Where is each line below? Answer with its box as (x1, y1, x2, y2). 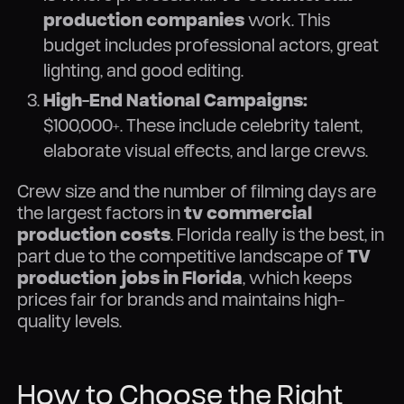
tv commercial (184, 201, 313, 225)
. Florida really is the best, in (170, 223, 385, 246)
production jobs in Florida (17, 266, 243, 289)
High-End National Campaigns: (42, 88, 308, 112)
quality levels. (17, 309, 123, 333)
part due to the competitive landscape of (17, 244, 348, 268)
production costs (17, 223, 171, 246)
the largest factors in (17, 201, 185, 225)
